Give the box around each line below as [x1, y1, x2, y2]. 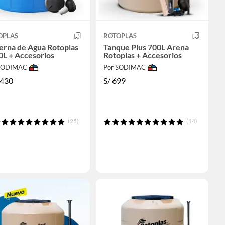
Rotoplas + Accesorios [103, 50, 182, 60]
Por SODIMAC [103, 63, 146, 72]
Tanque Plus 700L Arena [103, 42, 189, 52]
